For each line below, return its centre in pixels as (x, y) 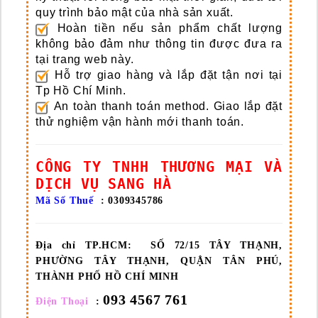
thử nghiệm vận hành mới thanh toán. (140, 122)
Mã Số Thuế (65, 201)
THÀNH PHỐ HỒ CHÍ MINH (107, 277)
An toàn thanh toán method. (132, 106)
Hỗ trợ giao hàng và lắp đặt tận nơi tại (166, 75)
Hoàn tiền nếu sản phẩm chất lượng (166, 28)
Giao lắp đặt (248, 106)
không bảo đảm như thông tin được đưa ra (159, 44)
